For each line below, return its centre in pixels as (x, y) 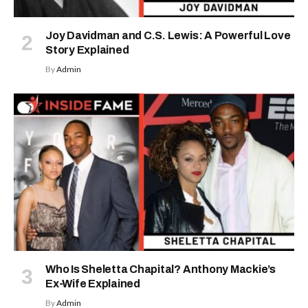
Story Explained (87, 49)
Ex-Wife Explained (93, 284)
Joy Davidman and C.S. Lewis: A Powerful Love (168, 35)
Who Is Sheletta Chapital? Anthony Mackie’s (161, 269)
